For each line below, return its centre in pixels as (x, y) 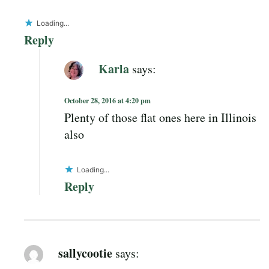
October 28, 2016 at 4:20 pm (107, 100)
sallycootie (85, 253)
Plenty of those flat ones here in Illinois (160, 117)
